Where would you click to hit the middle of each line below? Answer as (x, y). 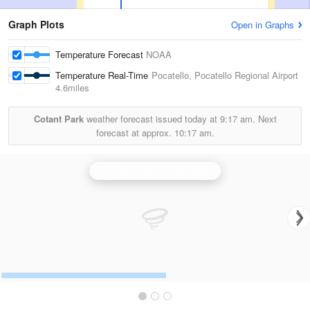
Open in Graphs (263, 25)
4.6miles (72, 88)
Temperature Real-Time (103, 75)
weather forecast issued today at (152, 119)
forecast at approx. (135, 133)
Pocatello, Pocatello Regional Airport (225, 75)
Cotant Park (58, 119)
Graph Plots (36, 24)
